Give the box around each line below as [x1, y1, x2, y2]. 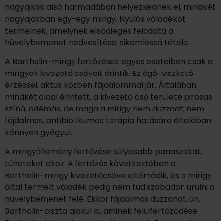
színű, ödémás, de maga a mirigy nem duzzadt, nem [5, 103, 204, 115]
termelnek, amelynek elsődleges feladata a [5, 25, 173, 37]
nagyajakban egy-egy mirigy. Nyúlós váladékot [5, 13, 185, 25]
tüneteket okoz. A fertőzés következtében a [5, 157, 176, 169]
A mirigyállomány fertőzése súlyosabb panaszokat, [5, 146, 202, 157]
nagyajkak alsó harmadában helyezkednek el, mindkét [5, 1, 216, 13]
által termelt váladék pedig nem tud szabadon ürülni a [5, 181, 215, 193]
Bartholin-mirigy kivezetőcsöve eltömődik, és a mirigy [5, 169, 212, 181]
